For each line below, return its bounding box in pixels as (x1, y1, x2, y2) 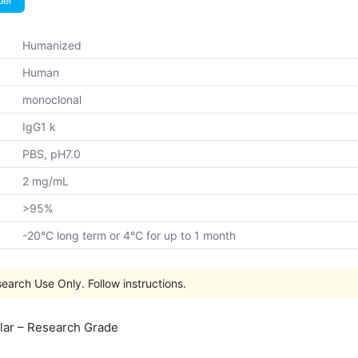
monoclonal (22, 93, 82, 106)
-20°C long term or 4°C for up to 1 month (22, 229, 236, 242)
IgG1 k (22, 120, 56, 133)
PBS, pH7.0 (22, 147, 81, 161)
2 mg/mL (22, 174, 69, 188)
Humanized (22, 38, 82, 52)
